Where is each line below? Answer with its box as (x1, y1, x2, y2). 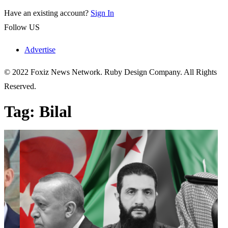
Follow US (4, 23, 40, 32)
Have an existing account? (4, 9, 89, 17)
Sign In (91, 9, 114, 17)
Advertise (24, 45, 55, 54)
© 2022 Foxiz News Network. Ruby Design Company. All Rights (4, 68, 217, 76)
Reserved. (4, 82, 36, 91)
